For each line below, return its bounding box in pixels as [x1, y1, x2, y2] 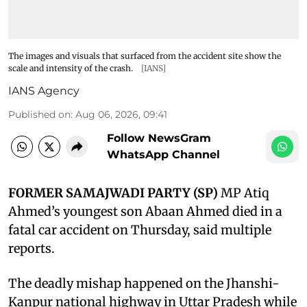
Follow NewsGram [107, 131, 211, 145]
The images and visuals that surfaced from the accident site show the [8, 50, 281, 61]
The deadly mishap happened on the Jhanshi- [8, 275, 279, 291]
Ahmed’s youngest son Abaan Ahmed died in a [8, 203, 282, 219]
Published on [8, 108, 71, 121]
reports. [8, 240, 55, 256]
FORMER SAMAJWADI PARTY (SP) [8, 184, 218, 201]
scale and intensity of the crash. [8, 62, 133, 73]
